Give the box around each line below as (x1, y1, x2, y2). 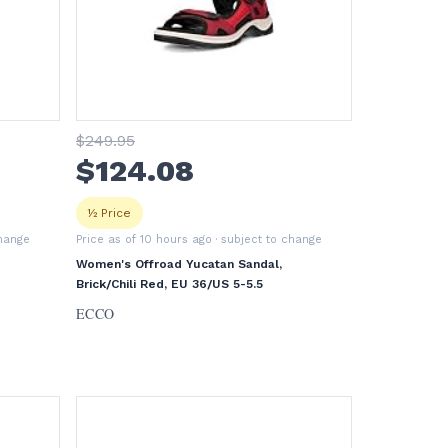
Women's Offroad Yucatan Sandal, (76, 257, 282, 271)
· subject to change (212, 233, 322, 246)
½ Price (88, 206, 131, 220)
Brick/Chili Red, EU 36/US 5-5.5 (76, 277, 263, 291)
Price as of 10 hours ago (76, 233, 212, 246)
